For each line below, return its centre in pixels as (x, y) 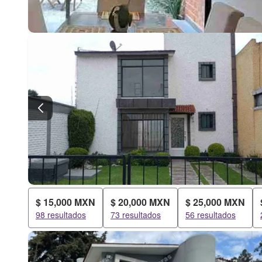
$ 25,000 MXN (215, 202)
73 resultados (136, 215)
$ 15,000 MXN (65, 202)
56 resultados (211, 215)
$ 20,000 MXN (140, 202)
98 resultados (61, 215)
